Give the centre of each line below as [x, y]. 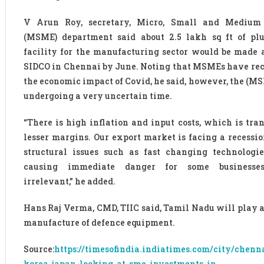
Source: [39, 249]
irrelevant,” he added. [69, 181]
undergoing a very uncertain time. [98, 96]
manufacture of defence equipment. [99, 223]
